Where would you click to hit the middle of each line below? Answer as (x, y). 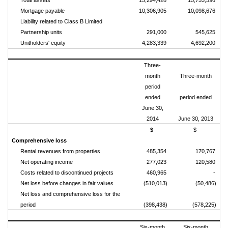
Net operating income (47, 162)
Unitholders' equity (43, 43)
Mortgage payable (42, 11)
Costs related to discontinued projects (67, 173)
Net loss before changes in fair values (67, 183)
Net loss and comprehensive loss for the (70, 194)
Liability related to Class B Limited (61, 21)
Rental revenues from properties (60, 151)
